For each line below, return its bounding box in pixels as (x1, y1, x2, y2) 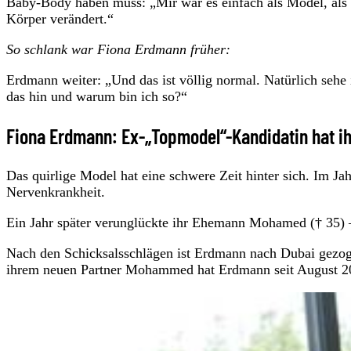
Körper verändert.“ (6, 11, 114, 27)
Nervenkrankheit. (6, 184, 105, 201)
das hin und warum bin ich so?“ (6, 89, 187, 105)
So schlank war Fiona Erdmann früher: (6, 42, 230, 58)
